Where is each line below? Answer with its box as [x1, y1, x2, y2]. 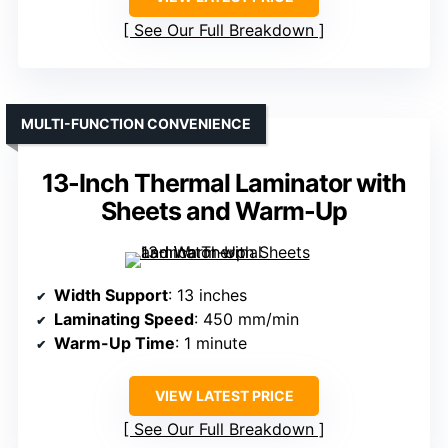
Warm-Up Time [54, 333, 175, 354]
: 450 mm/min [194, 309, 299, 330]
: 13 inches [168, 285, 247, 306]
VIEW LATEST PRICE [154, 387, 294, 405]
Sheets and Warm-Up [101, 196, 347, 227]
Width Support [54, 285, 168, 306]
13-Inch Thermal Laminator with [42, 168, 406, 199]
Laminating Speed [54, 309, 194, 330]
